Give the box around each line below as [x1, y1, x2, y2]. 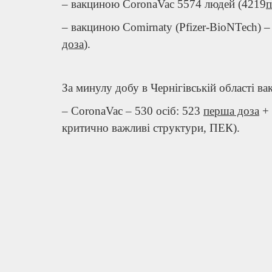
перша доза [203, 104, 259, 117]
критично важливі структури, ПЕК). [62, 121, 240, 134]
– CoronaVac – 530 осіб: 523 [62, 104, 203, 117]
